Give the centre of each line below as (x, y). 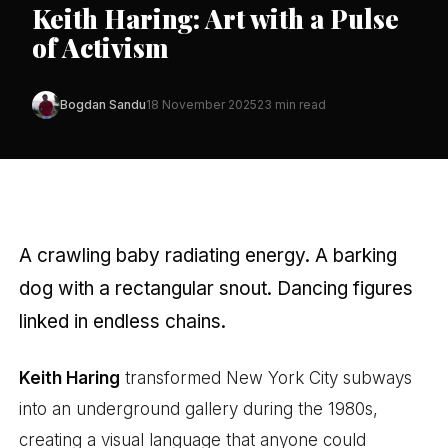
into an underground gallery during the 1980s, (199, 409)
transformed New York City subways (266, 378)
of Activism (100, 47)
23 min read (291, 105)
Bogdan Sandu (103, 105)
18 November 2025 (201, 105)
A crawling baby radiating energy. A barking (208, 255)
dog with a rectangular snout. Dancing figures (216, 288)
